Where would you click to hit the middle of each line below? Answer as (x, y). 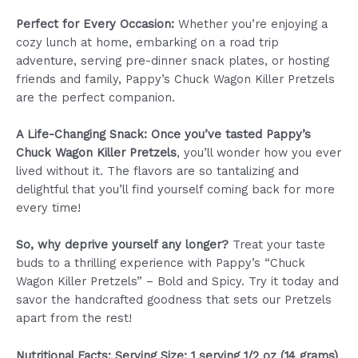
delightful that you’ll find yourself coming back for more (175, 190)
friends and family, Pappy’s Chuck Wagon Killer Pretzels (175, 79)
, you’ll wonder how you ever (259, 153)
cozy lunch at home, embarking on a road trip (147, 42)
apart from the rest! (74, 318)
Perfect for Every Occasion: (95, 24)
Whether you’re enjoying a (251, 24)
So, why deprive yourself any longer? (122, 245)
